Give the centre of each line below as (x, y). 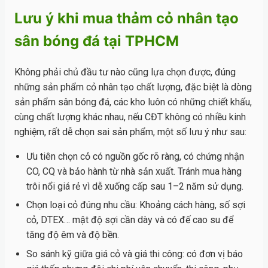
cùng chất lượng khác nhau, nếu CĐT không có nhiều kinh (130, 117)
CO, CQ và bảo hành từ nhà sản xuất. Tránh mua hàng (134, 171)
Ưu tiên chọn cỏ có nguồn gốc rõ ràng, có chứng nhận (135, 156)
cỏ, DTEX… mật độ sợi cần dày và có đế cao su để (130, 220)
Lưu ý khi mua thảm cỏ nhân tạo (127, 19)
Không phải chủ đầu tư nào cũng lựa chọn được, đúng (125, 72)
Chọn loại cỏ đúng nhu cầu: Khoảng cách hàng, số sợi (136, 205)
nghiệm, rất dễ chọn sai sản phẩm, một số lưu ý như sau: (130, 132)
